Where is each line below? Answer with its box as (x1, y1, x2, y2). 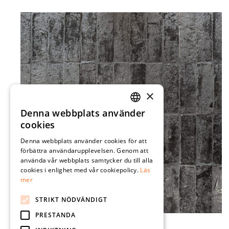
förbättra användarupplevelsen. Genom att (20, 146, 149, 155)
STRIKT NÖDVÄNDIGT (35, 195, 107, 204)
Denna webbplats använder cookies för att (20, 136, 147, 145)
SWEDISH (132, 112, 156, 120)
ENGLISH (132, 129, 155, 137)
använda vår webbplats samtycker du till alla (20, 156, 153, 165)
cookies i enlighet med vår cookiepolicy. (20, 166, 141, 174)
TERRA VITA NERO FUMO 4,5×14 (20, 217, 154, 227)
